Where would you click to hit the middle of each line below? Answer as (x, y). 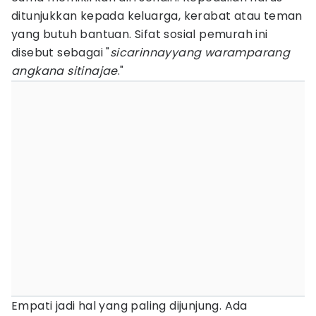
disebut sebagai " (61, 53)
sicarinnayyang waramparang (200, 53)
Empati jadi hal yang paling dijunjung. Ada (129, 306)
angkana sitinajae (65, 71)
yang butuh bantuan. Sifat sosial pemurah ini (140, 34)
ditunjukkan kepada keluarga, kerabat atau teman (157, 16)
